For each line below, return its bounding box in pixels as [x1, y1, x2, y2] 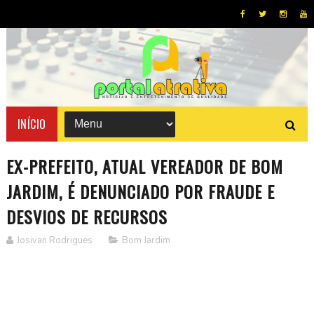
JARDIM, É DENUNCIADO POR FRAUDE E [6, 178, 275, 204]
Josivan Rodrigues [16, 233, 93, 247]
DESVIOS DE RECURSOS [6, 203, 168, 229]
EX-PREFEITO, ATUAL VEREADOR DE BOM [6, 153, 283, 179]
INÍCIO [17, 115, 46, 132]
